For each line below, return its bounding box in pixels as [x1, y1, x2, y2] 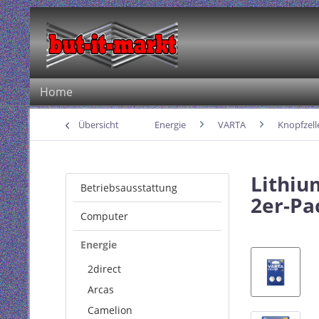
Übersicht [78, 118, 119, 131]
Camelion [88, 303, 132, 317]
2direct [88, 262, 121, 276]
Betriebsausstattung [80, 181, 177, 194]
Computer [80, 209, 128, 223]
